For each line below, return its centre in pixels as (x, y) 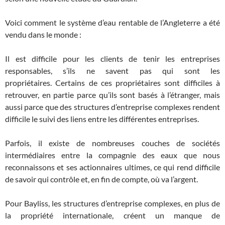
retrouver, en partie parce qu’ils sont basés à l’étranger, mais (113, 95)
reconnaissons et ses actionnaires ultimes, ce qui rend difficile (113, 167)
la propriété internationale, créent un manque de (113, 215)
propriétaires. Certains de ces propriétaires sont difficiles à (113, 83)
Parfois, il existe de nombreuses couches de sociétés (113, 143)
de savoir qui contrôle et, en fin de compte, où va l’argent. (101, 179)
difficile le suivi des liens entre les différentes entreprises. (102, 119)
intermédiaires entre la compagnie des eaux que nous (113, 155)
